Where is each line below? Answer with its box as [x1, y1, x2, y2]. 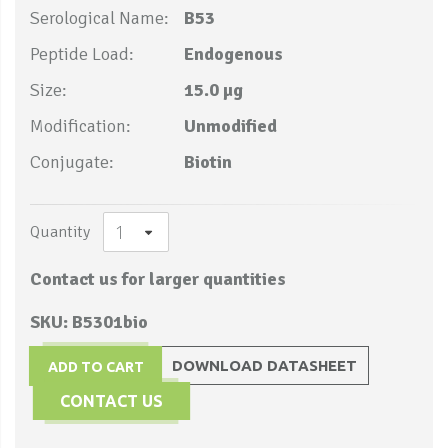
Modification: [30, 115, 131, 138]
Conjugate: [30, 151, 114, 174]
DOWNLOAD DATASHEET [172, 356, 358, 374]
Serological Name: [30, 7, 169, 30]
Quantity [30, 222, 90, 243]
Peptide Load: [30, 43, 134, 66]
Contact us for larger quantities [30, 268, 286, 291]
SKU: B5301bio [30, 311, 148, 334]
